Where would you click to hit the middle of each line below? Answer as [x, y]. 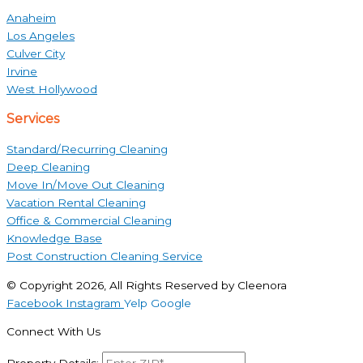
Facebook [34, 303]
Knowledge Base [54, 238]
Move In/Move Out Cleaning [85, 184]
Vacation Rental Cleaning [76, 202]
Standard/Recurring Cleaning [87, 149]
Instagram [93, 303]
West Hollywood [52, 89]
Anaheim [31, 17]
